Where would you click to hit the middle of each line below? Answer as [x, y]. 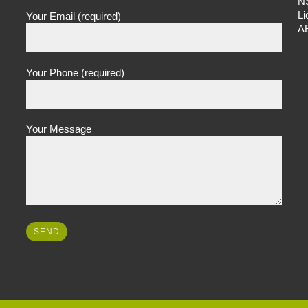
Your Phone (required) [75, 72]
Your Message [58, 129]
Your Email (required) [73, 16]
